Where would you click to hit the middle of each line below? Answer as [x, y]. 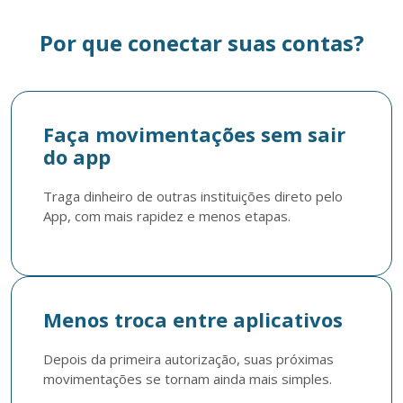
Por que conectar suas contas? [201, 43]
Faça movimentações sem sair [194, 134]
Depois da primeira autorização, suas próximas [188, 359]
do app [77, 157]
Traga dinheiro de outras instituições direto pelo [193, 196]
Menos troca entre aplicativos [193, 319]
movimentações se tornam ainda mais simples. [188, 379]
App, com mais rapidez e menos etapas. [167, 216]
